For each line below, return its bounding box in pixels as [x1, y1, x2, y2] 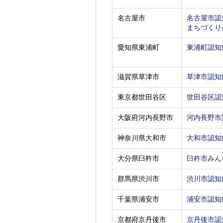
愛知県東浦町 [117, 44, 159, 51]
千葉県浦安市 [117, 196, 159, 203]
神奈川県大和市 [117, 134, 166, 142]
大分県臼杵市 [117, 155, 159, 162]
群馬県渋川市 [117, 175, 159, 183]
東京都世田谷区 [117, 94, 166, 101]
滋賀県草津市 [117, 73, 159, 81]
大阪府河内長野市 [117, 114, 173, 121]
